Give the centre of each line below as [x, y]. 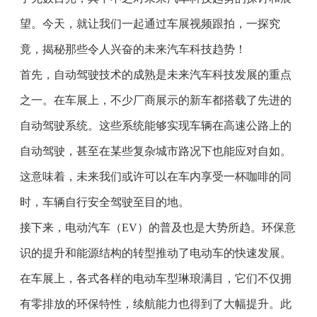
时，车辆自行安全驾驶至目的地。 [105, 202]
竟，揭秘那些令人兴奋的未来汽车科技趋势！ [133, 49]
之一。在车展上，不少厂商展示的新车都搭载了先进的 [156, 100]
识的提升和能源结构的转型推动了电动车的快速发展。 [156, 253]
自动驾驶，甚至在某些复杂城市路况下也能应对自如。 [156, 151]
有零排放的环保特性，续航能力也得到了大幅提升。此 [156, 304]
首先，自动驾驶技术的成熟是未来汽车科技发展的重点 [156, 74]
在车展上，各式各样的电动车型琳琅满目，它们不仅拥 [156, 278]
